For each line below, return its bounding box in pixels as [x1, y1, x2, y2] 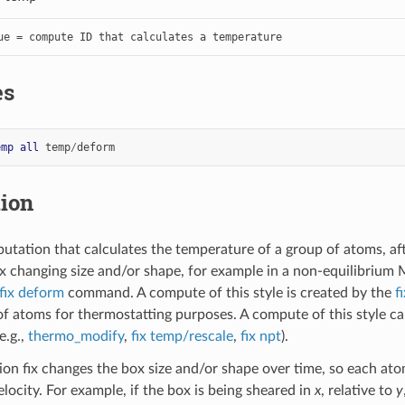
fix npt [240, 328, 281, 344]
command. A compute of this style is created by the [63, 285, 395, 300]
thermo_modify [27, 328, 124, 344]
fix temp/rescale [130, 328, 233, 344]
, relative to [320, 382, 396, 398]
